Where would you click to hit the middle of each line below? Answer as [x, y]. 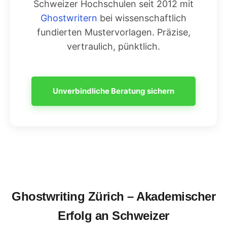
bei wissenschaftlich [142, 18]
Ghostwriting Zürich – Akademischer [113, 196]
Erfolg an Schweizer [113, 216]
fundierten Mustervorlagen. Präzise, [113, 32]
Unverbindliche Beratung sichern [113, 91]
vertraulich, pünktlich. [113, 46]
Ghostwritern [69, 18]
